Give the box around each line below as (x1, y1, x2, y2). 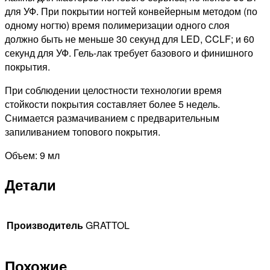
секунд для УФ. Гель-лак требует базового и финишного (5, 46, 253, 60)
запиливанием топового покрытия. (5, 125, 160, 139)
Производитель (7, 218, 83, 233)
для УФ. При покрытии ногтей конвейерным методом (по (5, 4, 257, 19)
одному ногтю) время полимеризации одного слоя (5, 18, 230, 33)
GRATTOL (86, 218, 130, 233)
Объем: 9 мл (5, 148, 60, 163)
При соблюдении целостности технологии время (5, 83, 222, 98)
